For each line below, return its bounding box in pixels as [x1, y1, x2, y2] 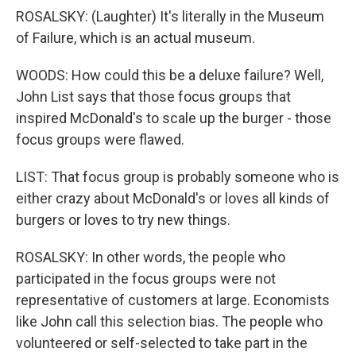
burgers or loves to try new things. [16, 211, 230, 228]
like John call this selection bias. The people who [16, 313, 323, 330]
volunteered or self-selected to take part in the [16, 335, 308, 351]
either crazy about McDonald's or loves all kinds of [16, 190, 330, 207]
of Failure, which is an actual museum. [16, 29, 255, 46]
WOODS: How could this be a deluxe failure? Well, [16, 67, 323, 83]
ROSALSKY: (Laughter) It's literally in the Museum [16, 8, 324, 25]
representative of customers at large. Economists [16, 292, 330, 308]
